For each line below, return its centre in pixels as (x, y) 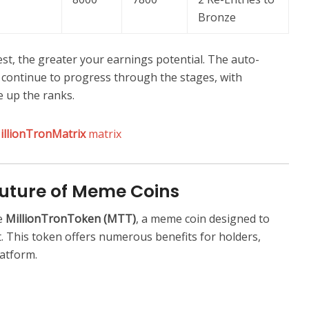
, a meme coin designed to (203, 219)
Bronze (217, 18)
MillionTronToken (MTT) (71, 219)
